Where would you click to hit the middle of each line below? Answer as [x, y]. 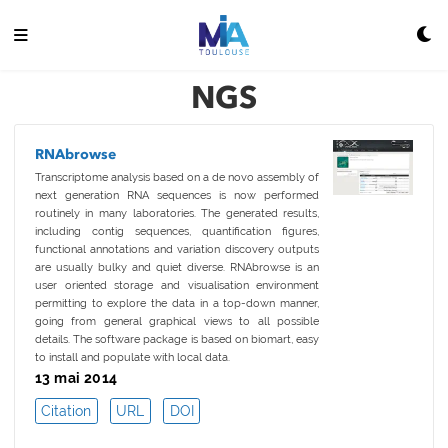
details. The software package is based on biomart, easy [177, 340]
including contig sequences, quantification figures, [177, 232]
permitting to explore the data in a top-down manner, [177, 304]
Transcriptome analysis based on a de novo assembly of [177, 178]
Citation [66, 411]
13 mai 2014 [76, 378]
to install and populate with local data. [132, 358]
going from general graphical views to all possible [177, 322]
